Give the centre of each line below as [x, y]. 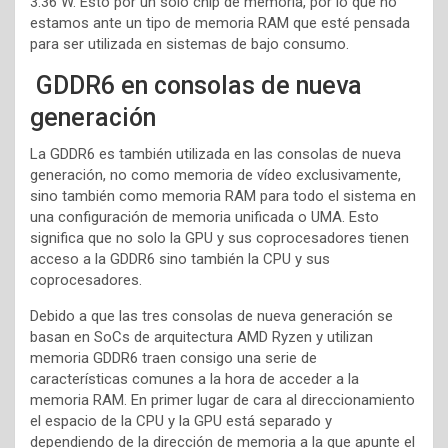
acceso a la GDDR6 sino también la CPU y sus [180, 259]
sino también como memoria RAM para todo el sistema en [223, 196]
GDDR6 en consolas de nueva [196, 85]
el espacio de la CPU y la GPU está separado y [181, 421]
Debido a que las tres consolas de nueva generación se [211, 316]
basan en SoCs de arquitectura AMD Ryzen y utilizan [201, 337]
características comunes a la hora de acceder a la [194, 379]
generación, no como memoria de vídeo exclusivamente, [215, 175]
